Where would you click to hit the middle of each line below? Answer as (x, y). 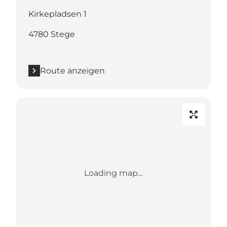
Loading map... (113, 173)
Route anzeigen (72, 70)
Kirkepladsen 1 (58, 14)
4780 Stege (52, 34)
